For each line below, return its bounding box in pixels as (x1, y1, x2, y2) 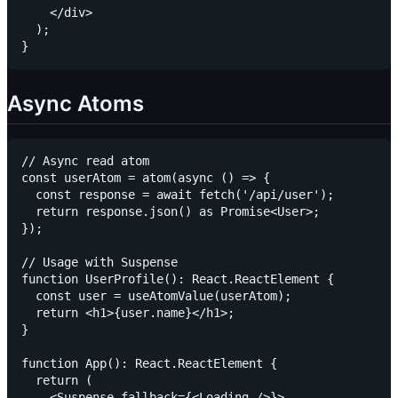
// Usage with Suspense (21, 254, 178, 269)
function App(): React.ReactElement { (21, 355, 277, 370)
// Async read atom (21, 153, 149, 168)
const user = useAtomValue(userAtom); (21, 288, 291, 303)
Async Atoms (7, 90, 144, 116)
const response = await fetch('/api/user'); (21, 187, 334, 202)
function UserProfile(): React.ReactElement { (21, 271, 334, 286)
